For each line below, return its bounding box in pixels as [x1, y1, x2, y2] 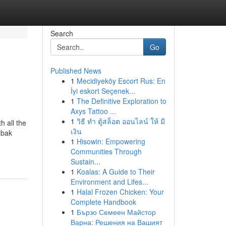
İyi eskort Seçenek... [70, 86, 135, 96]
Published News [50, 66, 101, 76]
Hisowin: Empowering [76, 136, 145, 146]
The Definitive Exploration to [76, 96, 166, 106]
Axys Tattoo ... [70, 106, 116, 116]
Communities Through [70, 146, 142, 156]
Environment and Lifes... [70, 177, 148, 187]
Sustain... [70, 156, 100, 166]
